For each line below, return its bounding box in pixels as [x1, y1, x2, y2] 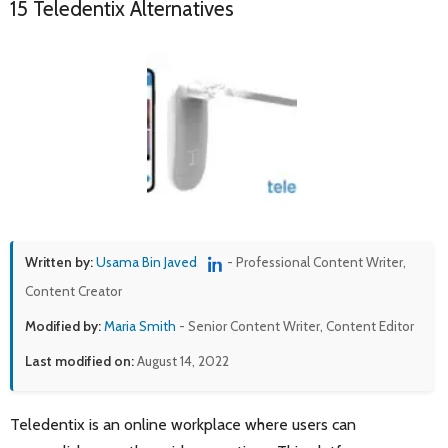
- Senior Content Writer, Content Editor [176, 317, 414, 334]
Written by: [25, 254, 93, 271]
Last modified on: [25, 352, 134, 369]
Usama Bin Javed [96, 254, 197, 271]
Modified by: [25, 317, 101, 334]
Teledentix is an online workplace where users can [10, 414, 356, 434]
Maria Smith [104, 317, 176, 334]
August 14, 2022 [134, 352, 229, 369]
